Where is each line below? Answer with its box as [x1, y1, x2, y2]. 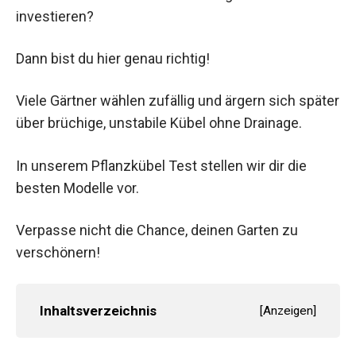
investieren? [16, 8, 94, 25]
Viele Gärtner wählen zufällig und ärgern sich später [16, 92, 339, 110]
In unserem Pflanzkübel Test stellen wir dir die [16, 157, 307, 174]
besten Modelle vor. [16, 179, 139, 196]
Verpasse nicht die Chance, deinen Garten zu [16, 221, 298, 238]
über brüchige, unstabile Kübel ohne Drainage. [16, 114, 302, 132]
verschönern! [16, 243, 100, 261]
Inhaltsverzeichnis [40, 302, 157, 319]
